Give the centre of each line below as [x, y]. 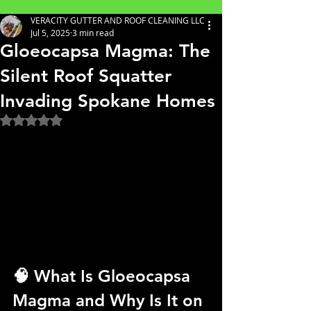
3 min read [93, 33]
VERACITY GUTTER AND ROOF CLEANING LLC [118, 20]
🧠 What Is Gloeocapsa [104, 276]
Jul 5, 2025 [50, 33]
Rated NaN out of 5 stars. [89, 119]
